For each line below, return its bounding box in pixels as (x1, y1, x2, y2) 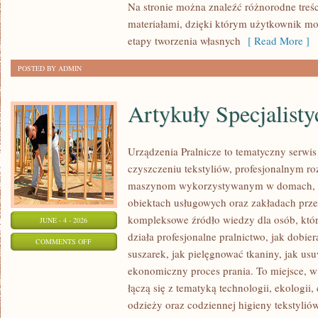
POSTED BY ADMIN (18, 63, 82, 73)
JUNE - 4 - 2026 (40, 215, 88, 225)
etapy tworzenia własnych (128, 33, 241, 48)
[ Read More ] (241, 33, 309, 48)
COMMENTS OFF (35, 236, 92, 246)
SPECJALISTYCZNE (91, 271, 154, 281)
